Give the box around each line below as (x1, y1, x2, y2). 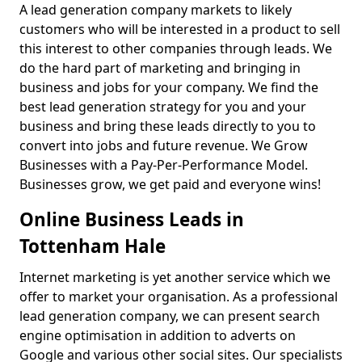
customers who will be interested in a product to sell (19, 20, 340, 39)
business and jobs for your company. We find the (19, 78, 318, 97)
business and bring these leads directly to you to (19, 117, 316, 136)
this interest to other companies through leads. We (19, 40, 332, 58)
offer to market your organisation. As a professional (19, 288, 338, 306)
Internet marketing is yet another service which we (19, 268, 330, 287)
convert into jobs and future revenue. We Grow (19, 137, 308, 155)
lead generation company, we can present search (19, 307, 320, 326)
